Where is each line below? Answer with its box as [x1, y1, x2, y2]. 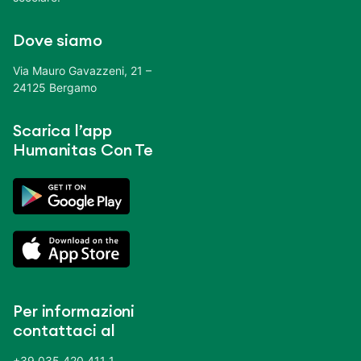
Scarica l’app [13, 122, 112, 139]
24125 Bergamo [13, 80, 97, 94]
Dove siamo [13, 32, 102, 49]
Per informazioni [13, 303, 135, 320]
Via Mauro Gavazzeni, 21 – [13, 63, 151, 77]
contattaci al [13, 322, 115, 339]
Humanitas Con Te [13, 142, 154, 159]
